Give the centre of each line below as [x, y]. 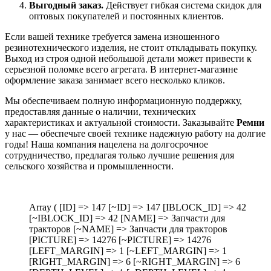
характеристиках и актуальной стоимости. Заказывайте [121, 122]
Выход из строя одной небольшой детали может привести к [128, 58]
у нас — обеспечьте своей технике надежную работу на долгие [135, 133]
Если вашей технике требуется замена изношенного [112, 36]
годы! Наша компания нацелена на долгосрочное [106, 144]
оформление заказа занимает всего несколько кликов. [115, 80]
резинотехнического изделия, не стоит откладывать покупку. [131, 47]
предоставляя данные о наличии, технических [100, 111]
